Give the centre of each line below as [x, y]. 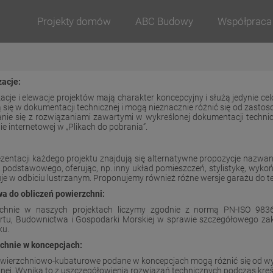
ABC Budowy [164, 21]
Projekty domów [74, 21]
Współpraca [245, 21]
